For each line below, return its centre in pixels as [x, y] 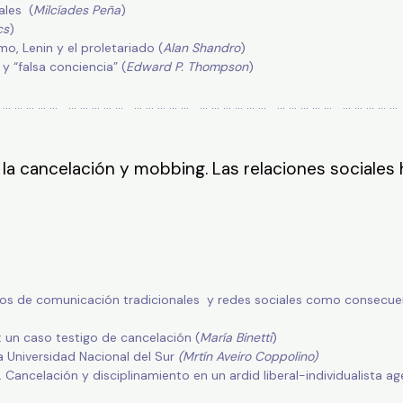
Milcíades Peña [76, 10]
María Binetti [235, 338]
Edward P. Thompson [187, 67]
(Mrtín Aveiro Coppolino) [247, 357]
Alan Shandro [201, 48]
